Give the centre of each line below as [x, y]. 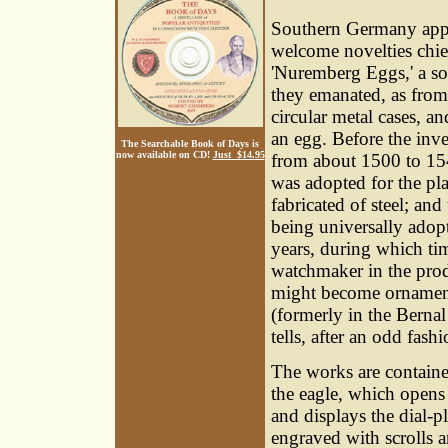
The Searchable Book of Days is [190, 143]
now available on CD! [164, 154]
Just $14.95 [238, 154]
